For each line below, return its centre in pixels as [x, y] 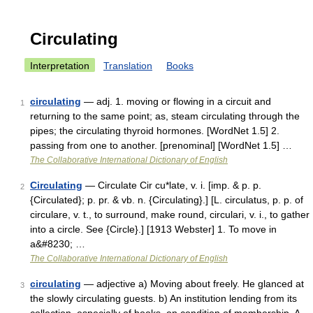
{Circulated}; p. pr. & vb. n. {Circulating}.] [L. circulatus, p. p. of [167, 200]
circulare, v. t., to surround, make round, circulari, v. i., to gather [170, 214]
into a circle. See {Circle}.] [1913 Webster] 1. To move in [153, 229]
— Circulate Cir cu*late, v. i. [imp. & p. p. [172, 185]
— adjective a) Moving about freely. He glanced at [192, 284]
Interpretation [60, 66]
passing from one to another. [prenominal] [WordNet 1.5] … [161, 145]
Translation [128, 66]
